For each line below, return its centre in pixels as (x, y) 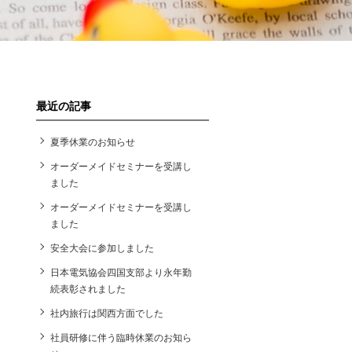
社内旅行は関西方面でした (107, 312)
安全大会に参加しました (102, 247)
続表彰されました (88, 288)
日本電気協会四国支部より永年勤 (121, 271)
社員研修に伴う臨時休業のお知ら (121, 337)
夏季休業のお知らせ (93, 141)
